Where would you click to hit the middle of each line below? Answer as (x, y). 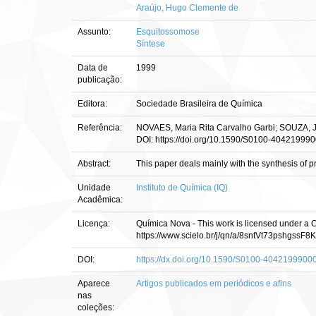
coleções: (96, 308)
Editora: (93, 104)
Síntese (151, 44)
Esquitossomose (168, 32)
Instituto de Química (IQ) (182, 188)
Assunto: (95, 32)
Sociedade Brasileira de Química (199, 104)
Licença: (95, 224)
